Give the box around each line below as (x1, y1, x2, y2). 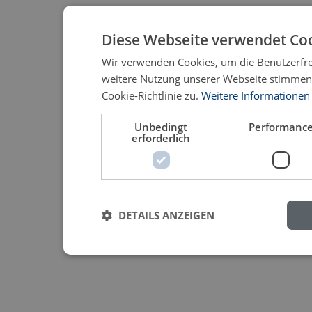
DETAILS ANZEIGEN (118, 208, 214, 222)
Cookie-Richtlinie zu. (101, 88, 198, 102)
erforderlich (132, 131, 191, 145)
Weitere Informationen (201, 88, 310, 102)
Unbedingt (134, 120, 188, 134)
